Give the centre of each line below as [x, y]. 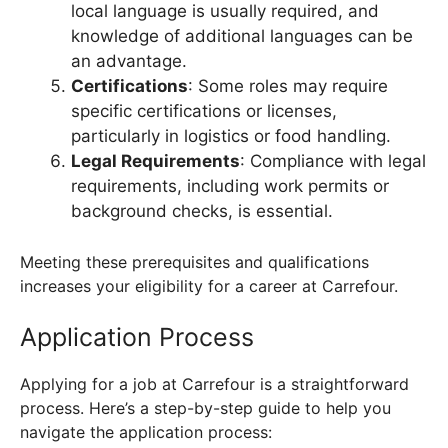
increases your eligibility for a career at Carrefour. [209, 285]
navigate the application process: [146, 431]
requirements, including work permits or [230, 186]
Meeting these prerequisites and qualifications [194, 261]
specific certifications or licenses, [204, 111]
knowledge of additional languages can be [242, 36]
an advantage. [129, 61]
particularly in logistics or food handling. [231, 136]
